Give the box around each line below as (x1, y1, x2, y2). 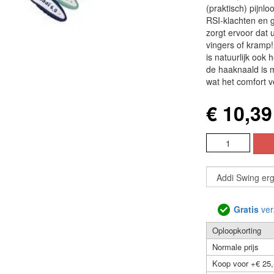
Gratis (233, 203, 259, 216)
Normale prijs (212, 241, 259, 253)
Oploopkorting (212, 224, 261, 236)
